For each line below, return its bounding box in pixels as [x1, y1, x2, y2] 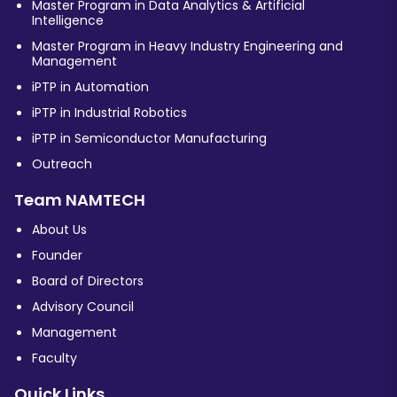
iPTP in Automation [32, 78, 149, 97]
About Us [32, 221, 87, 239]
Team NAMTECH [14, 189, 145, 212]
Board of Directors [32, 272, 144, 291]
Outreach [32, 155, 92, 174]
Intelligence [32, 12, 104, 30]
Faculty [32, 349, 77, 368]
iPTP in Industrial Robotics [32, 104, 187, 122]
